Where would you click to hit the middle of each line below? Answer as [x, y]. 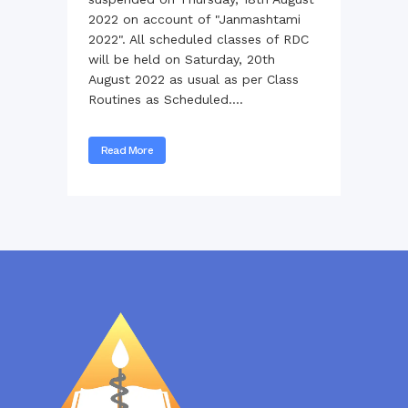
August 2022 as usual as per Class [194, 79]
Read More [127, 150]
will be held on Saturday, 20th [182, 59]
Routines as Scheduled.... [166, 99]
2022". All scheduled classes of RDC [199, 39]
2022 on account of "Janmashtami [194, 19]
